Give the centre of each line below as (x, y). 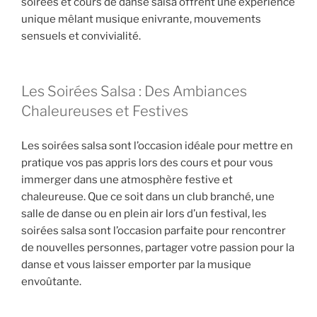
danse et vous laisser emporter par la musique (136, 264)
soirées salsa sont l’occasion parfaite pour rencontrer (154, 230)
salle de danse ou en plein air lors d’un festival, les (144, 213)
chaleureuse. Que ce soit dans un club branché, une (148, 196)
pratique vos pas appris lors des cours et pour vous (147, 162)
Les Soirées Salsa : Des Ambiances (134, 92)
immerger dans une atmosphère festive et (127, 179)
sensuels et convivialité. (81, 36)
